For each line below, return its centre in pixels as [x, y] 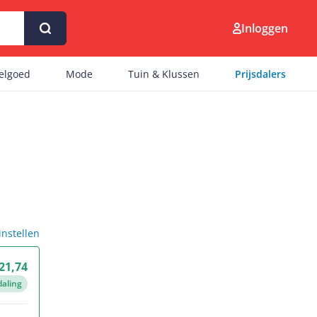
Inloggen [265, 28]
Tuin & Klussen [164, 74]
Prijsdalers [260, 74]
